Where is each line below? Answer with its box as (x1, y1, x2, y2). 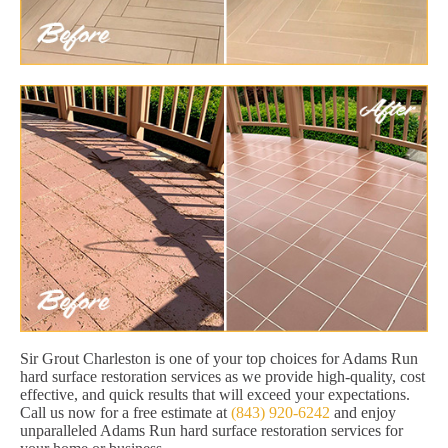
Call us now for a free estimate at (20, 404, 231, 422)
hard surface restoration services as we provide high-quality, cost (20, 368, 425, 386)
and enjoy (330, 404, 396, 422)
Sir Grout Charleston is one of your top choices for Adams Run (20, 350, 418, 368)
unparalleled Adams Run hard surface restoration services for (20, 422, 403, 440)
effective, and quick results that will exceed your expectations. (20, 386, 410, 404)
